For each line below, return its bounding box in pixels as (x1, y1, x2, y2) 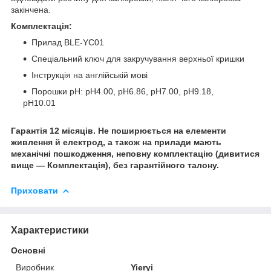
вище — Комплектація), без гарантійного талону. (11, 160, 219, 170)
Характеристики (11, 224, 89, 235)
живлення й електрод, (11, 137, 108, 147)
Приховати (11, 185, 58, 195)
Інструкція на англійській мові (31, 70, 148, 80)
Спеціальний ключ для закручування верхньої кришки (31, 53, 244, 64)
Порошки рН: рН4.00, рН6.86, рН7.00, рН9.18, (31, 86, 214, 96)
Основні (11, 245, 45, 255)
